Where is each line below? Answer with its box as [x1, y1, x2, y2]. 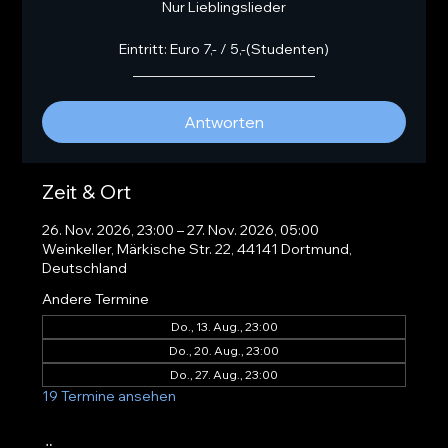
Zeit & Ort [42, 179, 132, 204]
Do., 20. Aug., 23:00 [169, 343, 279, 358]
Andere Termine [42, 290, 150, 308]
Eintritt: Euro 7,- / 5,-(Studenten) [119, 40, 329, 58]
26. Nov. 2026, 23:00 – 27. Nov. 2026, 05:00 [42, 221, 320, 239]
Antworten [184, 112, 264, 132]
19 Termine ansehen [42, 387, 177, 405]
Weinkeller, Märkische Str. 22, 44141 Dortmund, [42, 240, 353, 258]
